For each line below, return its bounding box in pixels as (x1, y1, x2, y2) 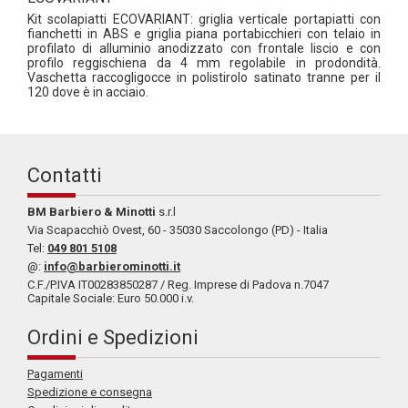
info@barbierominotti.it (44, 259, 180, 273)
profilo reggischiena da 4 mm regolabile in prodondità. (27, 55, 381, 70)
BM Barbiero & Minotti (27, 204, 158, 219)
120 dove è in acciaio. (27, 84, 148, 99)
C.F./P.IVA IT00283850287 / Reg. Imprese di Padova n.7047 (27, 277, 329, 291)
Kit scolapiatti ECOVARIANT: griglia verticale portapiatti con (27, 11, 381, 26)
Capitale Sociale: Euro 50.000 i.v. (27, 291, 194, 305)
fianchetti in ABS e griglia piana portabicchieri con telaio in (27, 25, 381, 41)
